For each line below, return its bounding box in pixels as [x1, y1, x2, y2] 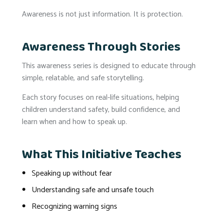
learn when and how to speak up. [22, 115, 127, 128]
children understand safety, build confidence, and [22, 103, 180, 116]
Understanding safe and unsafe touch [32, 183, 154, 197]
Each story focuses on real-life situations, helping [22, 91, 179, 104]
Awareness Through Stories [22, 36, 181, 57]
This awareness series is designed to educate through [22, 59, 196, 73]
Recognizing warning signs [32, 200, 117, 213]
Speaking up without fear [32, 166, 112, 180]
